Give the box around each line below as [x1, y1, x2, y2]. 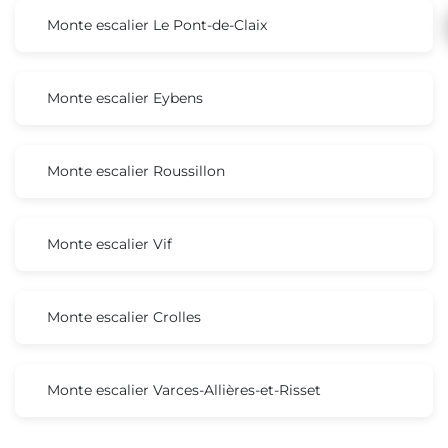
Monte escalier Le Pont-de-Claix [47, 15, 267, 34]
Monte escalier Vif [47, 234, 172, 253]
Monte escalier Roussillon [47, 161, 225, 180]
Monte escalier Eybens [47, 88, 203, 107]
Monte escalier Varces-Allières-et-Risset [47, 380, 321, 399]
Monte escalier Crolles [47, 307, 201, 326]
